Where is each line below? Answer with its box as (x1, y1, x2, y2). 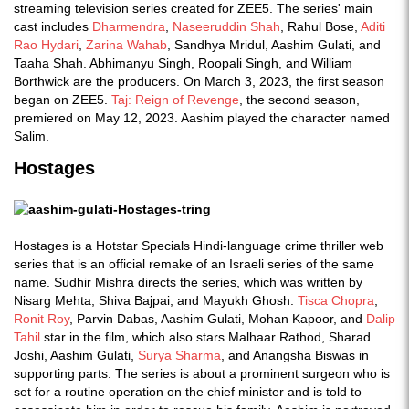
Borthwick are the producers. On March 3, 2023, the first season (14, 74, 384, 89)
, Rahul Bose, (280, 19, 358, 34)
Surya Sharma (138, 348, 221, 362)
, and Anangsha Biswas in (221, 348, 369, 362)
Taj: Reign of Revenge (111, 92, 239, 107)
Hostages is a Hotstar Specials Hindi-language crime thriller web (14, 238, 383, 253)
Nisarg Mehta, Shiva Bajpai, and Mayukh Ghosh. (14, 293, 298, 308)
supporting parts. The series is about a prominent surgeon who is (14, 366, 390, 381)
